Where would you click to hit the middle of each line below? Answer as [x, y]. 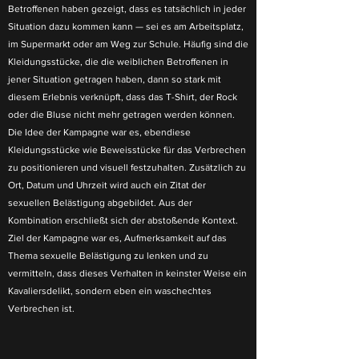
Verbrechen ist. [41, 309]
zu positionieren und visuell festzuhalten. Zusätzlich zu [127, 167]
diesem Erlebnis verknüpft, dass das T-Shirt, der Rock [123, 97]
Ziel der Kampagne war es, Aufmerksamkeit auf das [117, 238]
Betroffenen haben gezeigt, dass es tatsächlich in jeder [127, 9]
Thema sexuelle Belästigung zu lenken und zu [108, 256]
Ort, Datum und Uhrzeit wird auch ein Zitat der [107, 185]
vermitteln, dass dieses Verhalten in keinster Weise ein [127, 273]
